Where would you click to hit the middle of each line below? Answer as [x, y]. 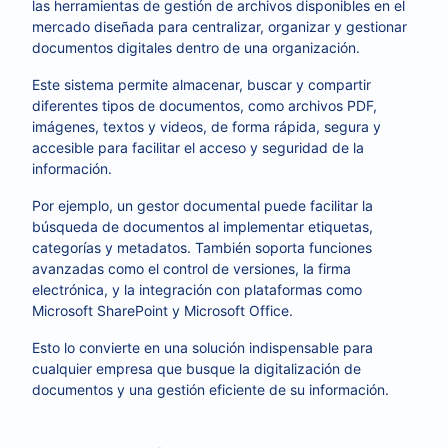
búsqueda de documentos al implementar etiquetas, [202, 226]
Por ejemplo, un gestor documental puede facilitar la [202, 205]
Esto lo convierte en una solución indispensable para [202, 347]
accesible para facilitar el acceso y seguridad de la [198, 147]
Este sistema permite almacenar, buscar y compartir [201, 84]
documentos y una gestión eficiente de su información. [210, 389]
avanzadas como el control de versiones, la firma [191, 268]
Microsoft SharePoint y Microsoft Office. [164, 310]
